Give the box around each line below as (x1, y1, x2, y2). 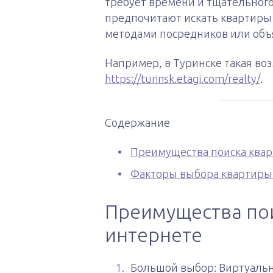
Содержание (105, 116, 170, 129)
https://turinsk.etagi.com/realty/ (105, 73, 260, 85)
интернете (105, 224, 202, 246)
